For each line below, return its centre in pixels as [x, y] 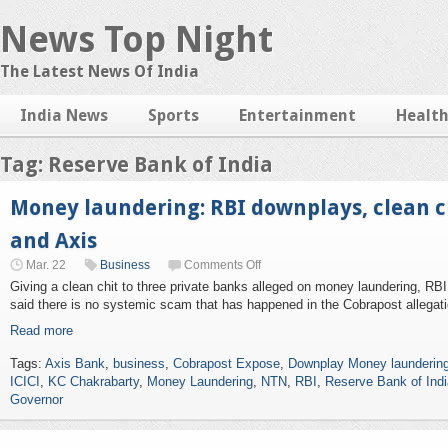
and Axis [53, 240]
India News [64, 115]
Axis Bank [75, 363]
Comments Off [222, 265]
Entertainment [297, 115]
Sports [173, 115]
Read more [41, 330]
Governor [36, 399]
